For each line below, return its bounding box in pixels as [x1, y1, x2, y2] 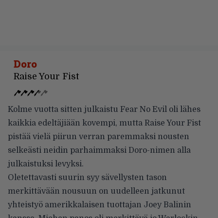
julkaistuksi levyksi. [8, 159, 84, 168]
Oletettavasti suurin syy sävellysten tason [8, 173, 167, 182]
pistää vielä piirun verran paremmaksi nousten [8, 132, 189, 141]
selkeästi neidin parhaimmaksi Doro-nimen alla [8, 145, 191, 155]
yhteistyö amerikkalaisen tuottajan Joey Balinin [8, 200, 191, 209]
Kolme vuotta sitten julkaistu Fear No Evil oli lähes [8, 105, 200, 114]
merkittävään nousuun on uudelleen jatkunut [8, 186, 185, 196]
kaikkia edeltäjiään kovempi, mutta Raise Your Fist [8, 118, 201, 127]
